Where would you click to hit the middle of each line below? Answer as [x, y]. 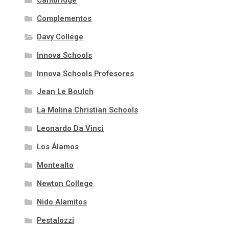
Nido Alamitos [62, 202]
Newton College [65, 183]
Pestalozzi [56, 220]
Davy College [60, 37]
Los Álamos [58, 147]
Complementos [64, 18]
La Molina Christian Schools [88, 110]
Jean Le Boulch [65, 92]
